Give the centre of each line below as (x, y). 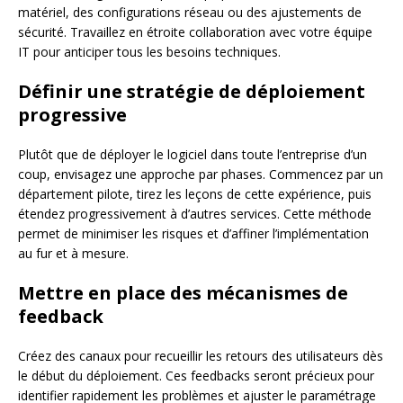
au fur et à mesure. (73, 253)
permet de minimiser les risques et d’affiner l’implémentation (193, 233)
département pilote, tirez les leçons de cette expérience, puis (195, 193)
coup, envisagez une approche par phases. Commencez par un (201, 174)
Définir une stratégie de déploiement (192, 91)
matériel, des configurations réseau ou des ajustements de (190, 12)
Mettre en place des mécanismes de (183, 292)
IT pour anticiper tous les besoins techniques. (149, 51)
